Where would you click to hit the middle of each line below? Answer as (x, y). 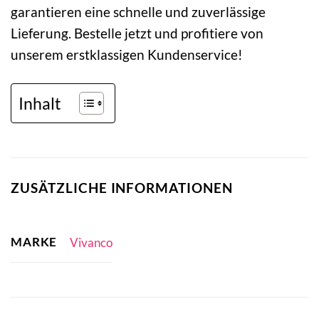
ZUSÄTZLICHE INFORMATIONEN (122, 188)
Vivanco (91, 243)
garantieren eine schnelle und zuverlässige (138, 12)
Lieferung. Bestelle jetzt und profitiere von (137, 33)
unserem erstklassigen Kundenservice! (127, 55)
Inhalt (40, 103)
